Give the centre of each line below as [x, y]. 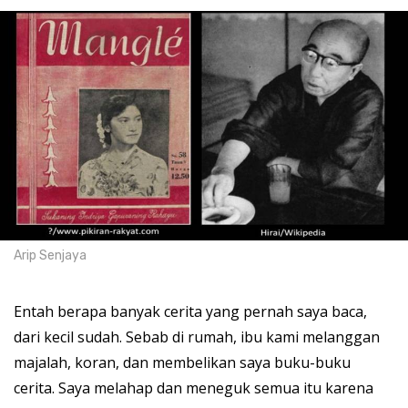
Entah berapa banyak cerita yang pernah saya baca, [190, 312]
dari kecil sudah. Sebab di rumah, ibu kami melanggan [197, 337]
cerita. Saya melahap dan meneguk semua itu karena [194, 388]
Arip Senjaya [50, 256]
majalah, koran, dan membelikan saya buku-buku [182, 363]
